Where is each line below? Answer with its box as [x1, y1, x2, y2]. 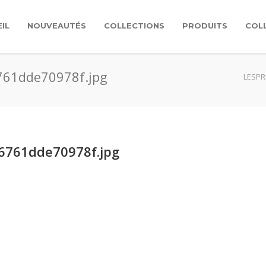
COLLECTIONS [104, 21, 164, 30]
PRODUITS [182, 21, 227, 30]
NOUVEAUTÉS [27, 21, 86, 30]
